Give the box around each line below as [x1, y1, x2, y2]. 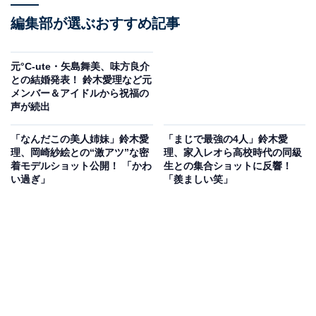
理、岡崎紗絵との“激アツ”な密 [11, 147, 149, 159]
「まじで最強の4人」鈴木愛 [163, 133, 288, 145]
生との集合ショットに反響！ [163, 160, 292, 172]
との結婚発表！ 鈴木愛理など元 [11, 74, 152, 86]
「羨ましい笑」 [163, 174, 233, 186]
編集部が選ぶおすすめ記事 [11, 16, 180, 32]
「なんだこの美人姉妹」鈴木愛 [11, 133, 149, 145]
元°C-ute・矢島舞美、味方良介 [11, 61, 150, 73]
